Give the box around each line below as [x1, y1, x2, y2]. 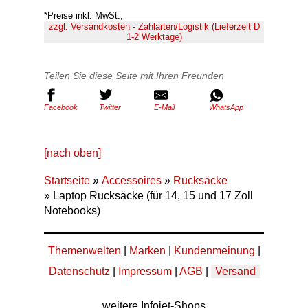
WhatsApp [209, 103, 243, 111]
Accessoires [102, 175, 162, 186]
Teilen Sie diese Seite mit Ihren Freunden [44, 70, 224, 81]
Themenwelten [47, 245, 121, 256]
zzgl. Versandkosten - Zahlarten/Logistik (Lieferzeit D [48, 21, 260, 32]
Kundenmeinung [173, 245, 255, 256]
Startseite [44, 175, 90, 186]
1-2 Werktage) [126, 32, 182, 42]
